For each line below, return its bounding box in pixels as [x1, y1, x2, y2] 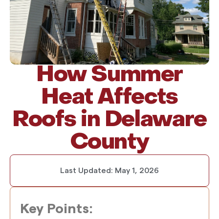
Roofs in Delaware [12, 109, 207, 131]
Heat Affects [41, 87, 178, 109]
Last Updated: [60, 167, 113, 175]
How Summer [36, 65, 183, 87]
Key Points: [20, 202, 93, 216]
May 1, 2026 [115, 167, 159, 175]
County [70, 132, 149, 154]
